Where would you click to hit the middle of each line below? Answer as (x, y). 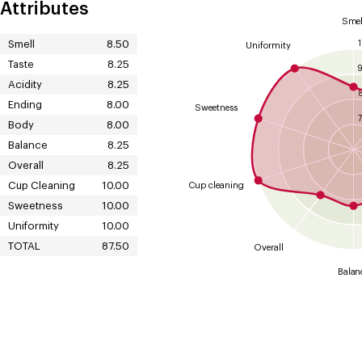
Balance (27, 145)
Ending (25, 104)
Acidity (25, 84)
